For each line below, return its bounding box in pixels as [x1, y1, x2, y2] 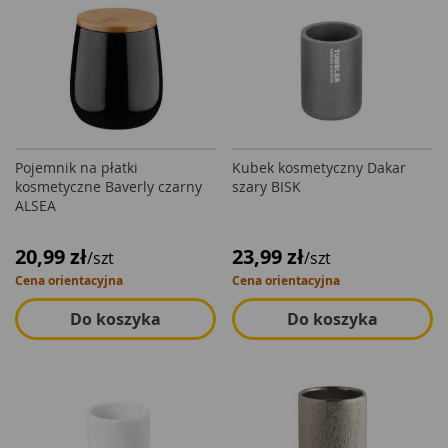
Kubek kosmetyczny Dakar [232, 158, 406, 177]
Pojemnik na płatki [15, 158, 138, 177]
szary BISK [232, 177, 301, 196]
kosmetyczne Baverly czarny [15, 177, 202, 196]
